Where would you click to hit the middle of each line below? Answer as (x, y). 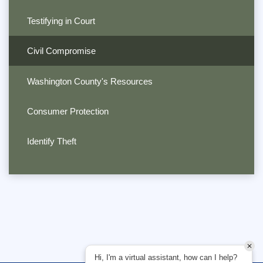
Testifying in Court (61, 21)
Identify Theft (51, 141)
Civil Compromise (61, 51)
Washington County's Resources (90, 81)
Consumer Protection (68, 111)
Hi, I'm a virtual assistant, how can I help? (166, 257)
